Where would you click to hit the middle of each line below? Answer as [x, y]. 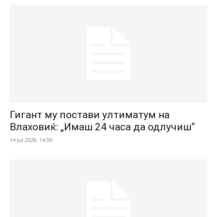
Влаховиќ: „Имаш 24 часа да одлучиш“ [102, 127]
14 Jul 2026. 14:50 [31, 139]
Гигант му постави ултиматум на [90, 115]
